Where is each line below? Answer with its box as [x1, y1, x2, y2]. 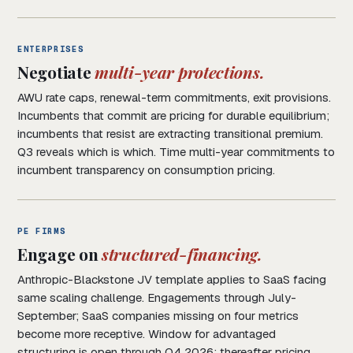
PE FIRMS [17, 225, 66, 237]
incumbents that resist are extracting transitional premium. [17, 126, 323, 142]
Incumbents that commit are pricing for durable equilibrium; [17, 108, 329, 124]
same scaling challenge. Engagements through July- [17, 290, 296, 306]
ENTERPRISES [17, 43, 84, 55]
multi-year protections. [95, 61, 265, 84]
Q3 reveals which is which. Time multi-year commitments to [17, 144, 335, 160]
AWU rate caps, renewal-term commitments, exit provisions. [17, 90, 331, 106]
